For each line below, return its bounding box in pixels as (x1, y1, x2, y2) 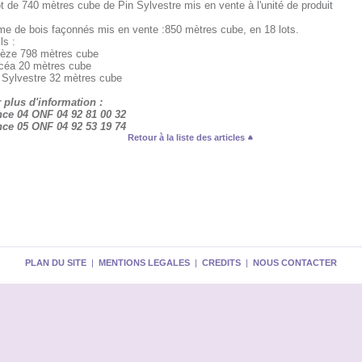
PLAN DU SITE (25, 258, 86, 267)
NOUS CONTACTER (253, 258, 337, 267)
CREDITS (202, 258, 241, 267)
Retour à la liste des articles (127, 133, 247, 142)
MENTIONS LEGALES (99, 258, 190, 267)
